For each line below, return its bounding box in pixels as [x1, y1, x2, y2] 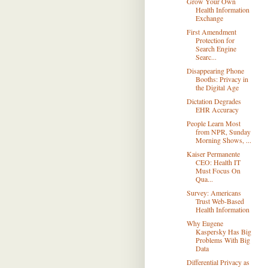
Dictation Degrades [186, 96, 241, 106]
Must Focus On [195, 166, 240, 175]
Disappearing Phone [186, 66, 244, 75]
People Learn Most [186, 118, 240, 128]
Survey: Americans [186, 188, 241, 197]
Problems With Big [195, 235, 250, 245]
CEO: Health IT [195, 157, 240, 167]
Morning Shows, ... [195, 135, 251, 145]
